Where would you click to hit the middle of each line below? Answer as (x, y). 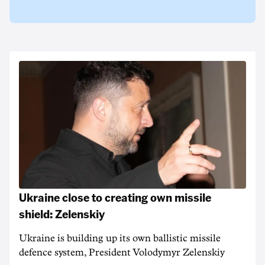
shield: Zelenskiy (62, 214)
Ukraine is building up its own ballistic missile (120, 238)
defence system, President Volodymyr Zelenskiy (122, 253)
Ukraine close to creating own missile (115, 197)
